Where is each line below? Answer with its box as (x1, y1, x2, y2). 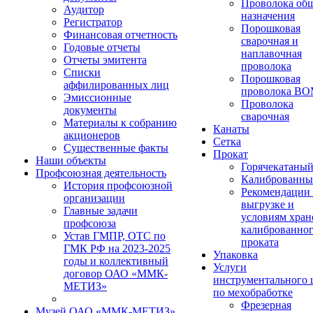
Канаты (213, 123, 249, 135)
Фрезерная (241, 299, 291, 311)
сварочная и (241, 35, 298, 47)
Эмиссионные (64, 92, 131, 103)
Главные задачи (64, 205, 138, 217)
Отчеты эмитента (64, 54, 147, 66)
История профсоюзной (64, 180, 173, 191)
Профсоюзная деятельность (36, 167, 166, 179)
